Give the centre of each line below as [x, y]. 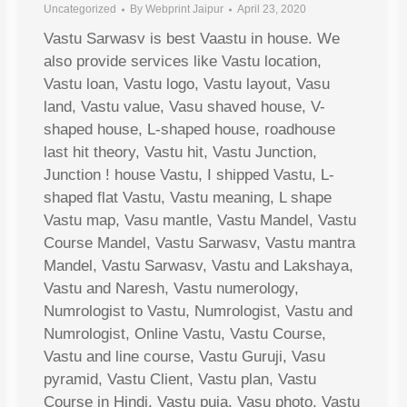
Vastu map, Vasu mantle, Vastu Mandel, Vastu [200, 221]
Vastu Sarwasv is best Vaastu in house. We [192, 39]
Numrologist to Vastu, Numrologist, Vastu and [198, 312]
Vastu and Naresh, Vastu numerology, [171, 289]
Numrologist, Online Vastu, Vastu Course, [185, 334]
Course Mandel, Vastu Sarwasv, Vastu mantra [199, 243]
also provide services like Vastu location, [183, 62]
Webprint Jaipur [184, 10]
